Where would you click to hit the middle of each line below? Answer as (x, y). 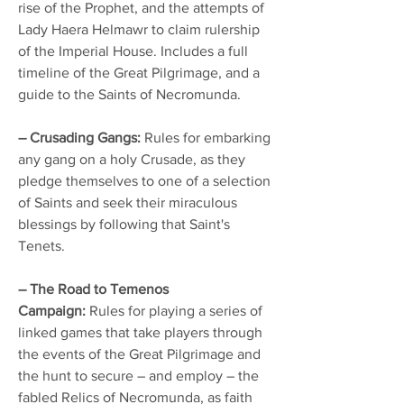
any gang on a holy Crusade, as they (132, 159)
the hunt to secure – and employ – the (138, 375)
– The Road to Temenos (93, 289)
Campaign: (52, 310)
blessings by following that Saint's (124, 224)
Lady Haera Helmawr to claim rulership (139, 29)
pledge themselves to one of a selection (144, 180)
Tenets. (41, 245)
